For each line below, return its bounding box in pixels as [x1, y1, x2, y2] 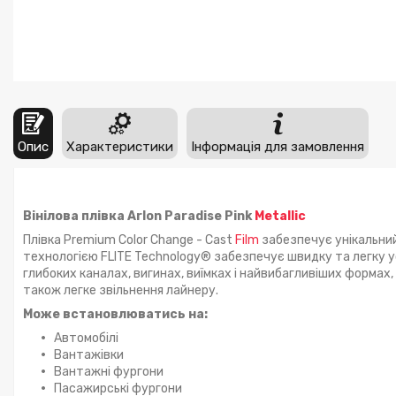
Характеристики [66, 138, 173, 155]
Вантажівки [54, 346, 124, 362]
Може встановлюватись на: [23, 306, 208, 322]
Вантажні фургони [54, 363, 164, 379]
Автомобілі [54, 330, 118, 346]
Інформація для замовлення [191, 138, 364, 155]
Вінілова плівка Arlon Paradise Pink [23, 208, 255, 224]
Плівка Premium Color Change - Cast [23, 232, 235, 247]
